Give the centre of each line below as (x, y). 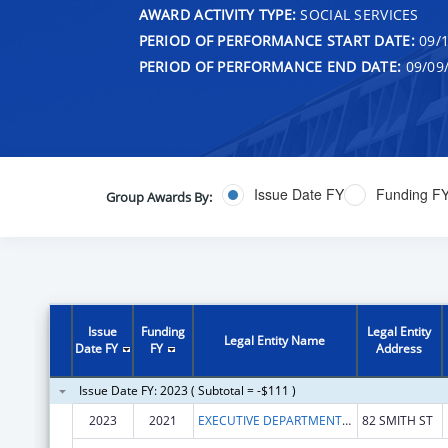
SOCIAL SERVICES (357, 14)
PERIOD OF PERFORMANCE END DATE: (270, 66)
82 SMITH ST (397, 420)
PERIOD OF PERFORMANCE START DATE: (276, 40)
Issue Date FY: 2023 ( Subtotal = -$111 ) (187, 390)
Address (399, 348)
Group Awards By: (158, 196)
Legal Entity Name (275, 340)
